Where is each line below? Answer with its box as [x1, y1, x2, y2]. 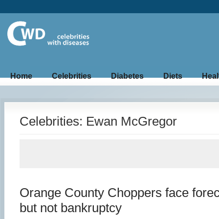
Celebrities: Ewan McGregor [19, 114, 177, 129]
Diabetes [110, 72, 144, 80]
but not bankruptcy [19, 200, 122, 215]
